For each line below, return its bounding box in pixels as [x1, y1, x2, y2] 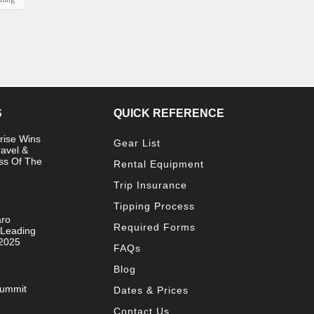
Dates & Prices [114, 284, 189, 296]
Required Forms [114, 221, 196, 233]
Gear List [114, 137, 161, 149]
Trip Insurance [114, 179, 187, 191]
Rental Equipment [114, 158, 204, 170]
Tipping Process [114, 200, 195, 212]
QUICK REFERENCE [114, 107, 224, 119]
